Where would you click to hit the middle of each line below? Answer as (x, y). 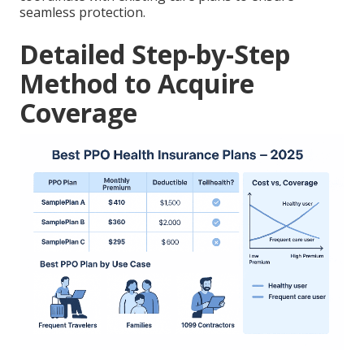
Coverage (78, 112)
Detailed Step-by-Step (155, 54)
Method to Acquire (137, 83)
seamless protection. (82, 12)
